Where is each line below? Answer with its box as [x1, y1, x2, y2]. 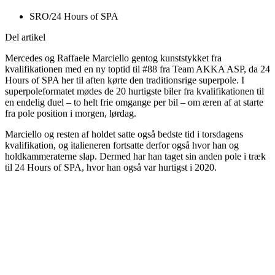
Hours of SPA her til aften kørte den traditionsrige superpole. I [5, 74, 244, 85]
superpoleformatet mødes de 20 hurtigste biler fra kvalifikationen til [5, 85, 264, 96]
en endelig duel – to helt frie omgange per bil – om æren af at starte [5, 96, 263, 107]
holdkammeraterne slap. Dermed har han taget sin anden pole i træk [5, 150, 266, 161]
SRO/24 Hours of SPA [29, 10, 118, 21]
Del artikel [5, 31, 45, 42]
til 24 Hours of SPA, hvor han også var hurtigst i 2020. [5, 161, 217, 172]
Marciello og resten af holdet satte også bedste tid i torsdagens [5, 128, 243, 139]
